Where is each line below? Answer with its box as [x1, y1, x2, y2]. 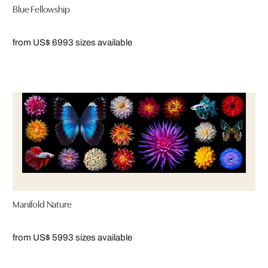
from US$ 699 [13, 38, 68, 48]
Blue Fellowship [13, 2, 70, 16]
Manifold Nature [13, 196, 72, 210]
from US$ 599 [13, 232, 68, 242]
